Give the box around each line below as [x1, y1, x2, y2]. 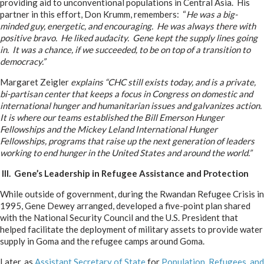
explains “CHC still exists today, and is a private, [71, 77, 256, 87]
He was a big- [186, 9, 237, 19]
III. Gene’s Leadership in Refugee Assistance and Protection [2, 168, 249, 179]
